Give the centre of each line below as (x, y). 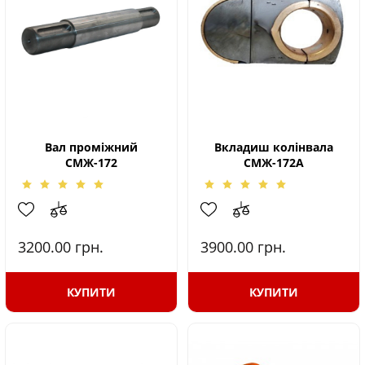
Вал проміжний (91, 147)
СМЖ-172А (274, 163)
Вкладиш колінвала (274, 147)
